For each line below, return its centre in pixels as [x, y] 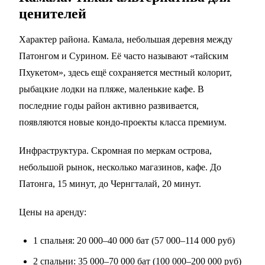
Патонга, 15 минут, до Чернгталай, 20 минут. [110, 184]
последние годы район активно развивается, [109, 106]
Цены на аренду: [53, 212]
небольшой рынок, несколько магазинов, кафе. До [120, 167]
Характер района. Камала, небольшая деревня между [126, 40]
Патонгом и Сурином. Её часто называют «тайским [124, 56]
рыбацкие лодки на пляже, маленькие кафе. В [112, 89]
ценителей [53, 14]
